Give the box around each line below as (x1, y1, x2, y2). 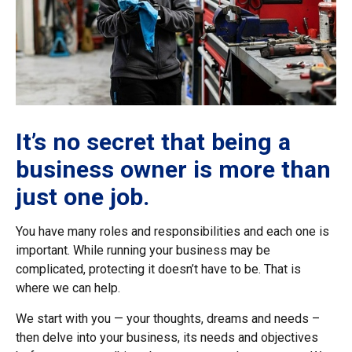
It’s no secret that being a (16, 128, 291, 156)
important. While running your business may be (16, 243, 270, 258)
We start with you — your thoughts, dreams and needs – (16, 311, 320, 326)
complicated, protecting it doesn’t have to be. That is (16, 262, 301, 277)
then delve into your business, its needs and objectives (16, 330, 318, 345)
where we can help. (16, 280, 120, 295)
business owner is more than (16, 156, 331, 183)
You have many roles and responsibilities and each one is (16, 224, 329, 239)
